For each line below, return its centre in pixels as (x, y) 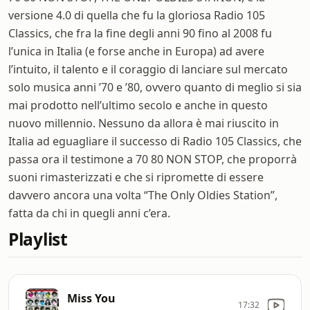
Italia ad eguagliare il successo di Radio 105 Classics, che (155, 141)
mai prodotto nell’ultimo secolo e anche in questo (138, 105)
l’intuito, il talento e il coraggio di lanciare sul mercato (148, 69)
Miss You (91, 298)
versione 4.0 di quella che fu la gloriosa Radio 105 (137, 15)
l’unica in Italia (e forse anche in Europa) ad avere (136, 51)
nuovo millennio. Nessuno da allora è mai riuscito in (144, 123)
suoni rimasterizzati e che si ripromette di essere (136, 177)
